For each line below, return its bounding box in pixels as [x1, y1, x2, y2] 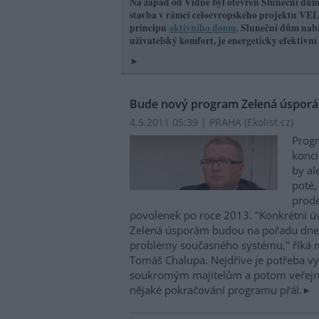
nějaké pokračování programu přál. [130, 282, 302, 297]
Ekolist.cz [247, 115, 291, 130]
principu [130, 21, 169, 36]
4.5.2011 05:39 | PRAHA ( [130, 115, 247, 130]
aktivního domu [169, 21, 236, 36]
